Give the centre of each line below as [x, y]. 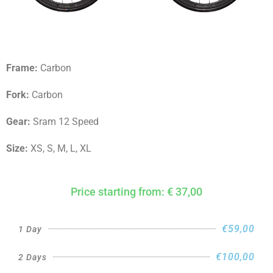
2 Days [33, 257]
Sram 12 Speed [66, 121]
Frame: [23, 68]
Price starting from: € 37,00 [136, 191]
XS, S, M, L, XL [61, 148]
